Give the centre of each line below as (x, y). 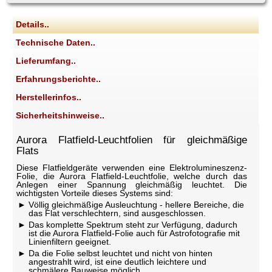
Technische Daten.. (56, 43)
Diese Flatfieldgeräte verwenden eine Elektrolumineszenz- (132, 168)
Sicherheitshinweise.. (60, 116)
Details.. (33, 25)
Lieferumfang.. (46, 61)
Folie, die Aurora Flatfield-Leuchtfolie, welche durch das (132, 176)
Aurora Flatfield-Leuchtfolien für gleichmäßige (132, 140)
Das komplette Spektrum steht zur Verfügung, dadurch (132, 225)
